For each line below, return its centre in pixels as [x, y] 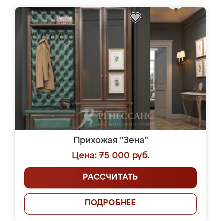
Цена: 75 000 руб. [110, 156]
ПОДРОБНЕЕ [110, 203]
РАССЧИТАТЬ [110, 178]
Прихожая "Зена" [110, 141]
